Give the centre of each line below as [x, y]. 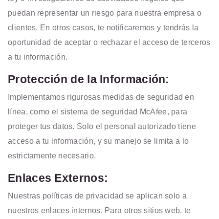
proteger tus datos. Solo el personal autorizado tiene [102, 126]
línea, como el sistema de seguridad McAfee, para [98, 112]
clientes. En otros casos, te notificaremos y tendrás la [103, 28]
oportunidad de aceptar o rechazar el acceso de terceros [109, 42]
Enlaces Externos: [58, 178]
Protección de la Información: [89, 79]
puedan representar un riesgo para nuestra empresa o [105, 13]
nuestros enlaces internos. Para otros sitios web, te [99, 210]
